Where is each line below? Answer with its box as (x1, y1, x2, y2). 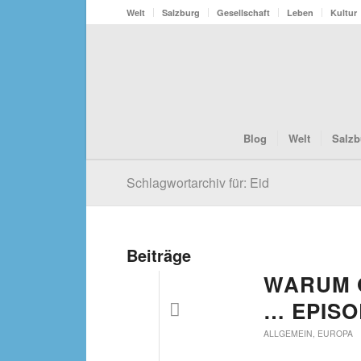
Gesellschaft (217, 6, 270, 19)
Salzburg (162, 6, 200, 19)
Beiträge (127, 243, 191, 267)
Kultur (330, 6, 357, 19)
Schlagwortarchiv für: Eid (127, 173, 269, 192)
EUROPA (317, 327, 353, 339)
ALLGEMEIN (263, 327, 313, 339)
